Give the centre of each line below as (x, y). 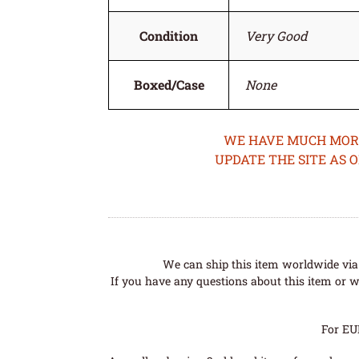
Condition (169, 36)
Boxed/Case (169, 85)
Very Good (277, 36)
